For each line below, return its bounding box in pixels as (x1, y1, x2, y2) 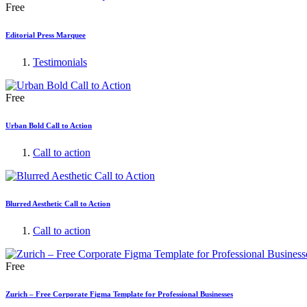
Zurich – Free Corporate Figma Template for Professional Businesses (5, 289, 233, 298)
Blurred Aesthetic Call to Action (5, 199, 110, 208)
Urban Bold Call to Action (5, 121, 92, 130)
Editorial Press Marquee (5, 31, 86, 39)
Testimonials (33, 56, 87, 68)
